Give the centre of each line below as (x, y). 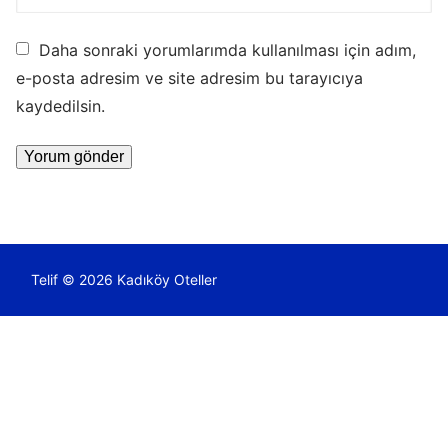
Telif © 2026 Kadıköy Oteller (124, 280)
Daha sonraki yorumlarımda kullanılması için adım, (227, 49)
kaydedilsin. (60, 105)
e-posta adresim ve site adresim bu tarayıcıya (189, 77)
